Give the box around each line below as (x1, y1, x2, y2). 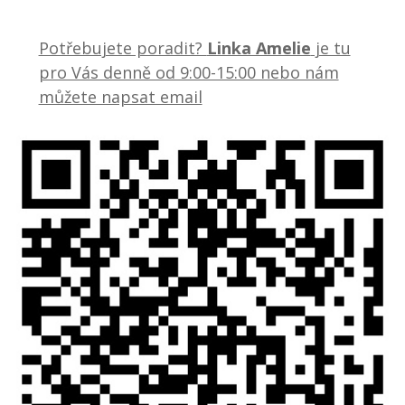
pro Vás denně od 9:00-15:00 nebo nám (38, 61, 339, 83)
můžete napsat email (38, 85, 202, 108)
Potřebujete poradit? (38, 36, 207, 59)
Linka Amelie (206, 36, 311, 59)
